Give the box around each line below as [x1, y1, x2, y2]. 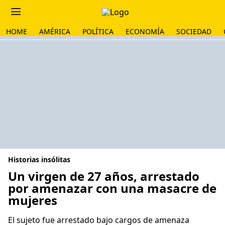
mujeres [8, 192, 57, 208]
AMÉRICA [39, 27, 70, 36]
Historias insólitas [8, 155, 70, 164]
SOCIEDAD [176, 27, 211, 36]
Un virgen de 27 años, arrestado [8, 168, 199, 184]
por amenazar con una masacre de [8, 180, 216, 196]
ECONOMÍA [126, 27, 164, 36]
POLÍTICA [82, 27, 114, 36]
